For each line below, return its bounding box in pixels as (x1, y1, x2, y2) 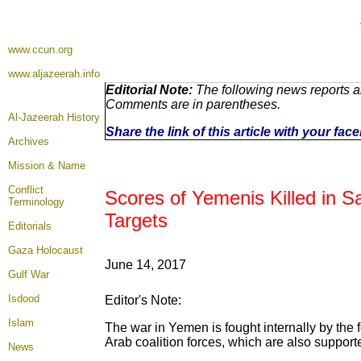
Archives (8, 135, 49, 147)
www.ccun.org (8, 44, 73, 56)
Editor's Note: (105, 293, 181, 307)
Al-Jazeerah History (8, 111, 100, 123)
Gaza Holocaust (8, 244, 83, 256)
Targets (105, 210, 168, 231)
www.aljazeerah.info (8, 68, 100, 80)
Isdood (8, 293, 39, 305)
